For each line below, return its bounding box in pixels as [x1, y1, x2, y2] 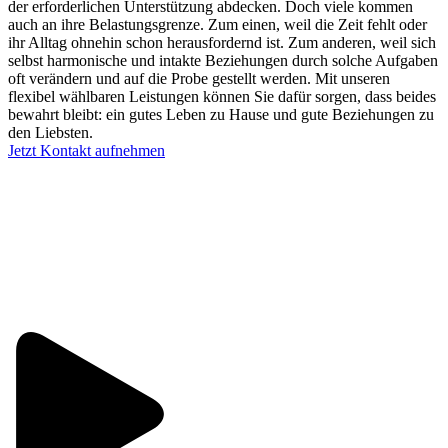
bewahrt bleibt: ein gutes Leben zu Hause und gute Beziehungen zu [8, 105, 434, 123]
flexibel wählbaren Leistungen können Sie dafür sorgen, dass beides [8, 87, 436, 105]
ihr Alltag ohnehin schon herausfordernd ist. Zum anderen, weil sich [8, 33, 436, 51]
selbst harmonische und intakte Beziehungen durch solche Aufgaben [8, 51, 438, 69]
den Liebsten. [8, 123, 93, 141]
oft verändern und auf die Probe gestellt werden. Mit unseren [8, 69, 390, 87]
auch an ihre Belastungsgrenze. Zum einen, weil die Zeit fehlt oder [8, 15, 427, 33]
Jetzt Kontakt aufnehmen [8, 141, 165, 159]
